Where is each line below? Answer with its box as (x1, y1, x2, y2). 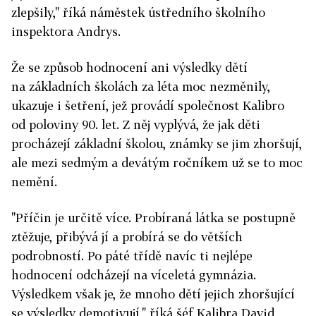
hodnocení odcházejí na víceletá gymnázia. (11, 267, 256, 282)
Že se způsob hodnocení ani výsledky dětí (11, 60, 248, 75)
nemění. (11, 174, 57, 189)
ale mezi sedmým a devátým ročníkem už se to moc (11, 155, 303, 170)
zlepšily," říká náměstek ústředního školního (11, 5, 265, 20)
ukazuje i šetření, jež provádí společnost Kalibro (11, 98, 284, 113)
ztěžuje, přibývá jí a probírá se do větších (11, 229, 243, 244)
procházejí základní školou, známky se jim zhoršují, (11, 136, 302, 151)
